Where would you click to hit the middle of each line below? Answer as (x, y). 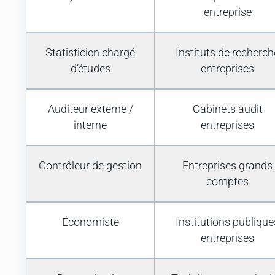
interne (90, 126)
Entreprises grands (227, 166)
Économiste (90, 223)
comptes (227, 182)
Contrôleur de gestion (90, 166)
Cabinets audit (227, 110)
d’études (90, 69)
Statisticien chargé (90, 53)
